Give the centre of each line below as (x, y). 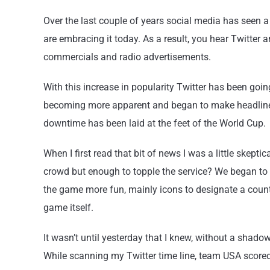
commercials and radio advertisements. (127, 57)
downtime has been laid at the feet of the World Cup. (155, 123)
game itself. (68, 208)
